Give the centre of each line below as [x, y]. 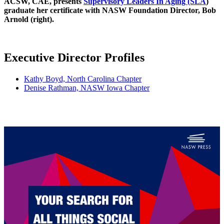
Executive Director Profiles [74, 57]
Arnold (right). [29, 19]
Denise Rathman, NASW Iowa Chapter [87, 87]
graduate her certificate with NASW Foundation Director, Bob [110, 10]
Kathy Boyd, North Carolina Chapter [83, 78]
